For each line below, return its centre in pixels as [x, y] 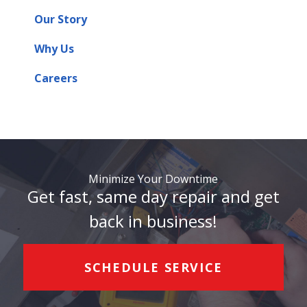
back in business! [153, 221]
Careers [56, 78]
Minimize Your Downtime [153, 179]
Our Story [60, 19]
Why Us [54, 49]
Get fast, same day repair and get [153, 196]
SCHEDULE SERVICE [153, 267]
